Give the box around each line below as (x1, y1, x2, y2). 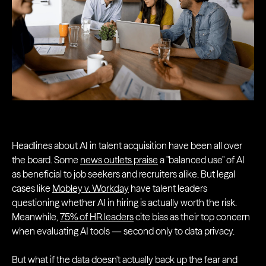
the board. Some (12, 154, 80, 166)
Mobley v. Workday (52, 182, 129, 195)
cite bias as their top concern (134, 211, 250, 223)
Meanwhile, (12, 211, 60, 223)
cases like (12, 182, 52, 195)
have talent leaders (129, 182, 207, 195)
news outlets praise (80, 154, 158, 166)
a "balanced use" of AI (158, 154, 245, 166)
